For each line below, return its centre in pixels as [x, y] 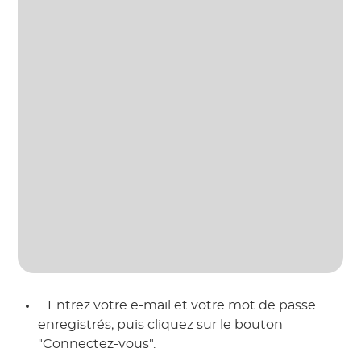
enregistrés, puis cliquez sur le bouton [161, 324]
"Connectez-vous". [99, 344]
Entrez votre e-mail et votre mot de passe [180, 305]
